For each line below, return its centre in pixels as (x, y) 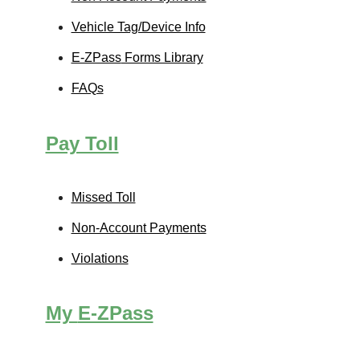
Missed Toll (103, 197)
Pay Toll (82, 143)
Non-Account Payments (139, 227)
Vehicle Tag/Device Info (138, 27)
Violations (100, 258)
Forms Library (162, 58)
